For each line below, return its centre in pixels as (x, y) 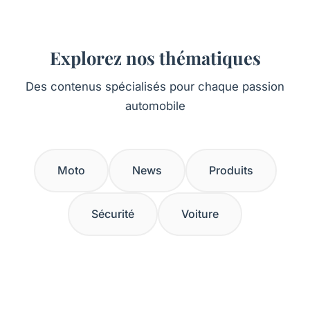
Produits (231, 171)
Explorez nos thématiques (155, 58)
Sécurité (113, 214)
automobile (155, 106)
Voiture (200, 214)
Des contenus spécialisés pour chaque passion (155, 87)
